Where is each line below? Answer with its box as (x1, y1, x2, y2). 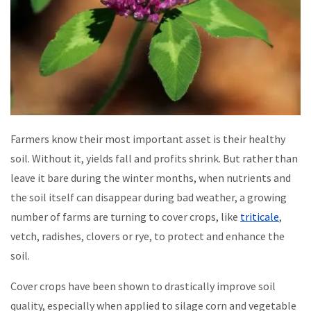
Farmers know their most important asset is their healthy (10, 131, 285, 146)
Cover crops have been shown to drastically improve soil (10, 278, 276, 293)
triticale (240, 209, 279, 224)
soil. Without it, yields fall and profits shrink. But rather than (10, 151, 298, 165)
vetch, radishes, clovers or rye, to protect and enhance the (10, 228, 285, 243)
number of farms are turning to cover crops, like (10, 209, 240, 224)
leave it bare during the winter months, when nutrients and (10, 170, 291, 185)
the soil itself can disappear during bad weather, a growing (10, 190, 287, 204)
